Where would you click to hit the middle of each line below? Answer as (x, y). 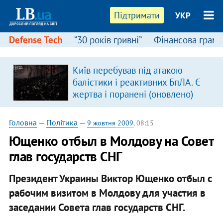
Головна (23, 122)
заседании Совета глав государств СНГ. (97, 207)
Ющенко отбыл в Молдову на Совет (111, 141)
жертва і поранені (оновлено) (133, 94)
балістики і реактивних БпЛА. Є (136, 82)
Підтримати (137, 15)
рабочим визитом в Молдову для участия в (107, 193)
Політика (62, 122)
